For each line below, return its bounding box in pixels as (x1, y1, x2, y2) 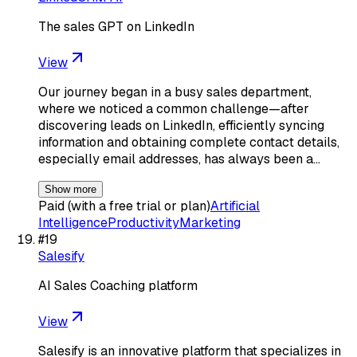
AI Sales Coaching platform (38, 277, 198, 294)
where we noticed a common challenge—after (38, 100, 309, 117)
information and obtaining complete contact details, (38, 133, 339, 151)
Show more (45, 182, 96, 195)
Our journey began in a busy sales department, (38, 83, 312, 100)
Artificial (210, 197, 260, 214)
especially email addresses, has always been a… (38, 150, 320, 167)
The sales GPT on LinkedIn (38, 18, 194, 35)
